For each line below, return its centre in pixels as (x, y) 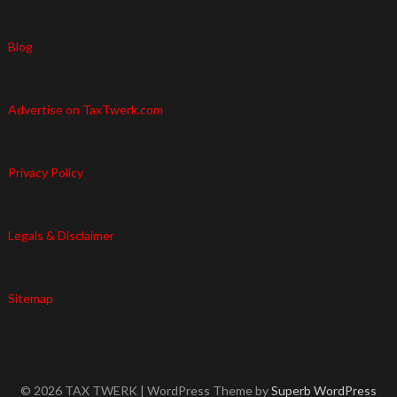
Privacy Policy (45, 173)
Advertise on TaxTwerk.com (85, 110)
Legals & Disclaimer (61, 236)
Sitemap (30, 299)
